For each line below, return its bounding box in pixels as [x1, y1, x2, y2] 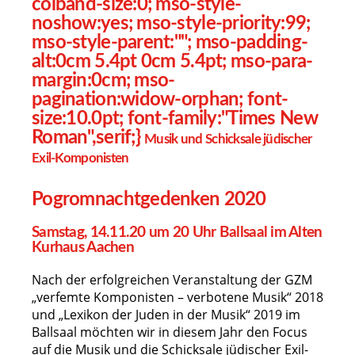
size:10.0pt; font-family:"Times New [32, 109, 318, 128]
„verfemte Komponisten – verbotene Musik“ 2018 [32, 288, 323, 306]
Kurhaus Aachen [32, 240, 134, 255]
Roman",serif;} [32, 128, 145, 147]
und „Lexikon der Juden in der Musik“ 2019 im [32, 306, 300, 323]
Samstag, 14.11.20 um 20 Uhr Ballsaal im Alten [32, 225, 323, 240]
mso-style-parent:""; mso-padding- [32, 33, 308, 52]
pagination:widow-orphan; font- [32, 90, 288, 109]
